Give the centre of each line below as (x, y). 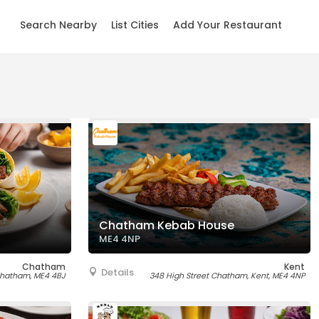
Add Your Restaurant (228, 25)
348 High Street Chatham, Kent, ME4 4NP (227, 276)
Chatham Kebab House (167, 225)
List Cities (135, 25)
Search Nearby (58, 25)
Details (117, 272)
